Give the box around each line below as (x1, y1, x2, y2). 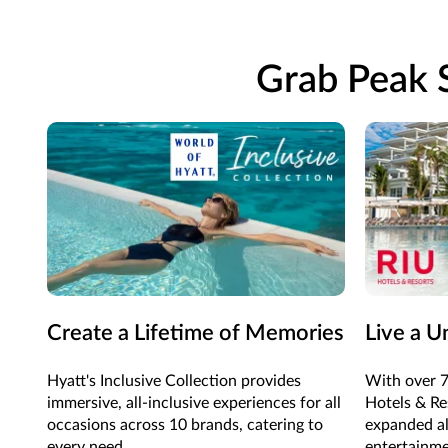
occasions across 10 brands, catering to (47, 416, 323, 433)
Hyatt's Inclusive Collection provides (47, 372, 301, 389)
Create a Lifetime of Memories (47, 321, 344, 344)
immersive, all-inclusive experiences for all (47, 394, 341, 411)
